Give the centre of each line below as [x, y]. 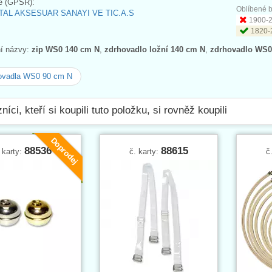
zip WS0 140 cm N [66, 49]
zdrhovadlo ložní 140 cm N [155, 49]
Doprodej [64, 151]
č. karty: [145, 151]
